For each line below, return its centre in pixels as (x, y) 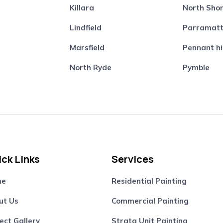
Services (133, 159)
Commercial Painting (150, 201)
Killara (82, 7)
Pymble (196, 67)
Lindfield (86, 27)
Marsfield (87, 47)
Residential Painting (149, 181)
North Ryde (91, 67)
